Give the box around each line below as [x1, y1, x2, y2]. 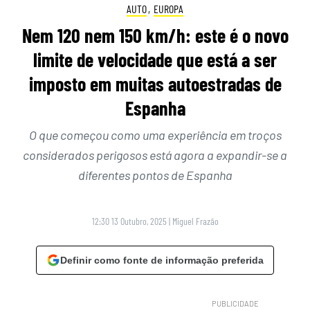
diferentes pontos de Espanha [77, 167, 232, 183]
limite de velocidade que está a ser [33, 48, 277, 72]
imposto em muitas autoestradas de [28, 72, 282, 96]
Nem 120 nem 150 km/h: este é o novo [21, 24, 289, 48]
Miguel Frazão [172, 215, 219, 228]
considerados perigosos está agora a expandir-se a [23, 147, 287, 163]
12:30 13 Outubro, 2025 [91, 215, 167, 228]
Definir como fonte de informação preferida [60, 255, 264, 266]
